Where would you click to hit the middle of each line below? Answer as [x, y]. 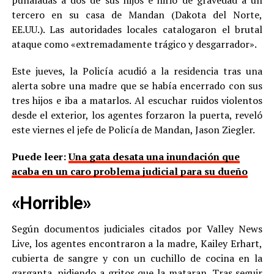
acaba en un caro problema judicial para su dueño [129, 172]
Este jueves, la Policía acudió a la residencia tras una [137, 71]
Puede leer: [40, 157]
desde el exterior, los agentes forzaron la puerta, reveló [137, 115]
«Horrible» [51, 203]
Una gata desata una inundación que [154, 157]
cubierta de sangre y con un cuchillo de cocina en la [137, 258]
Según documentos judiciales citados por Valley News [137, 229]
